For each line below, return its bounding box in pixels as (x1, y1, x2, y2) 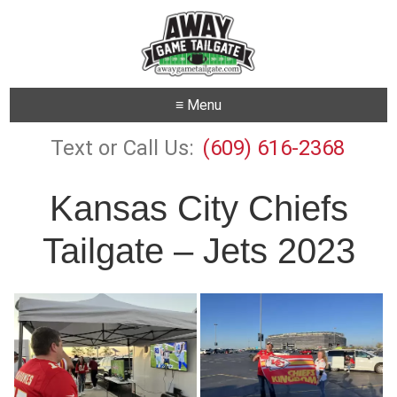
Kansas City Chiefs (49, 189, 348, 229)
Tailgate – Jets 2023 (42, 231, 355, 271)
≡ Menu (175, 97, 222, 114)
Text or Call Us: (50, 136, 194, 161)
